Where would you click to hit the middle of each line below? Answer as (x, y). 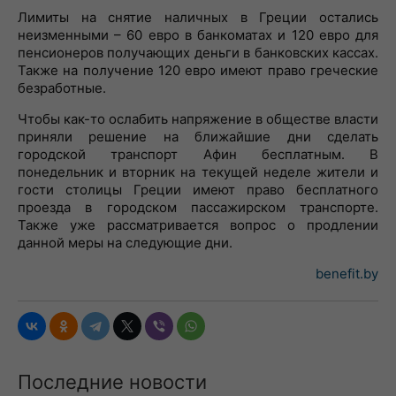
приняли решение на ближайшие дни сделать (198, 137)
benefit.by (347, 274)
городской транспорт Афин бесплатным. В (198, 154)
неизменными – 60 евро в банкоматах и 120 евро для (198, 35)
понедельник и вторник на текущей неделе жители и (198, 172)
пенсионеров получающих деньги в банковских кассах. (198, 53)
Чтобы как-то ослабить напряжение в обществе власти (198, 119)
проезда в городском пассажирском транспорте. (198, 207)
